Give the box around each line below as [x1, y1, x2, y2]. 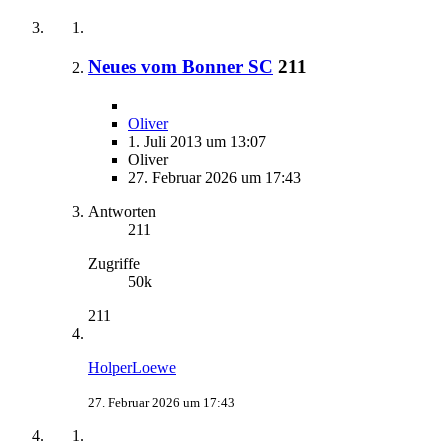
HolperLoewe [88, 358, 176, 376]
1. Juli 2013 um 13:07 [128, 132, 266, 150]
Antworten [88, 202, 156, 220]
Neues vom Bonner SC [88, 55, 273, 77]
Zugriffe [88, 254, 140, 272]
